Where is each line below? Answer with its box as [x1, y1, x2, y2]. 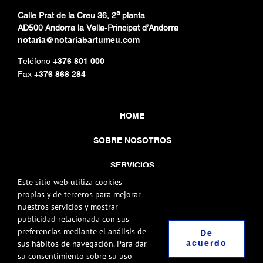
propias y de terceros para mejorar [18, 189, 141, 200]
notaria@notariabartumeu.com [18, 35, 140, 45]
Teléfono [18, 56, 53, 66]
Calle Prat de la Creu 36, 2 [18, 10, 116, 20]
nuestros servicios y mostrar [18, 201, 118, 212]
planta [120, 10, 145, 20]
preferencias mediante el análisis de [18, 226, 146, 237]
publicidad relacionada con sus [18, 214, 129, 224]
